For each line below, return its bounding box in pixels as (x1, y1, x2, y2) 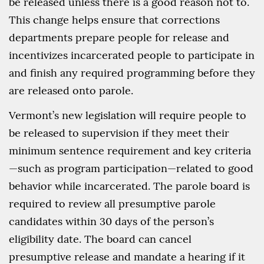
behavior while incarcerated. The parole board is (9, 179, 250, 193)
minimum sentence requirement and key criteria (9, 144, 251, 158)
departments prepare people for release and (9, 31, 229, 45)
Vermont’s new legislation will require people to (9, 108, 246, 123)
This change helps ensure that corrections (9, 13, 220, 27)
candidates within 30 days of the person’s (9, 214, 214, 229)
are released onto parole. (9, 84, 133, 98)
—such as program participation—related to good (9, 161, 253, 176)
